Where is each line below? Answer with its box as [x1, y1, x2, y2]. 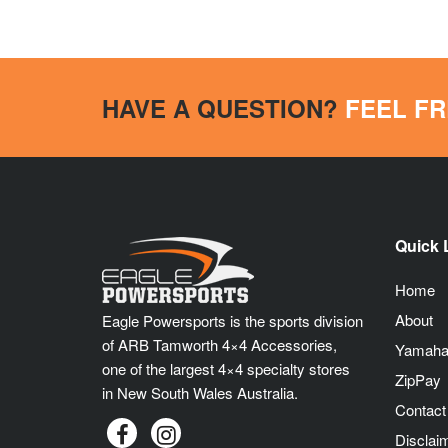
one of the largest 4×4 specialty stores [102, 358, 350, 380]
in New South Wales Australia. [102, 382, 298, 404]
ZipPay [394, 369, 441, 391]
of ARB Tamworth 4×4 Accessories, [102, 334, 337, 356]
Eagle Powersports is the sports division [102, 310, 363, 332]
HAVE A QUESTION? [102, 90, 345, 125]
